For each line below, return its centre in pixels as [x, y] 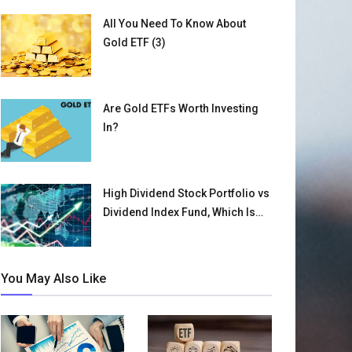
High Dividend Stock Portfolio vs [186, 193]
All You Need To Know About [174, 23]
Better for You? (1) [149, 231]
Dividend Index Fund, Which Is [179, 212]
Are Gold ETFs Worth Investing [180, 108]
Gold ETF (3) [134, 42]
